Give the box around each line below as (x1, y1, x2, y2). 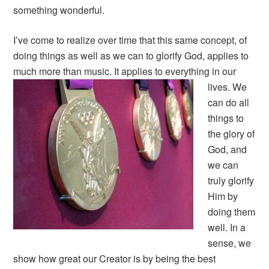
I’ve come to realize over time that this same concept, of (13, 33, 247, 47)
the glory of (208, 127, 255, 141)
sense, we (208, 236, 252, 250)
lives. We (208, 80, 247, 94)
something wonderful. (13, 3, 105, 17)
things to (208, 111, 244, 125)
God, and (208, 142, 247, 157)
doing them (208, 205, 256, 219)
